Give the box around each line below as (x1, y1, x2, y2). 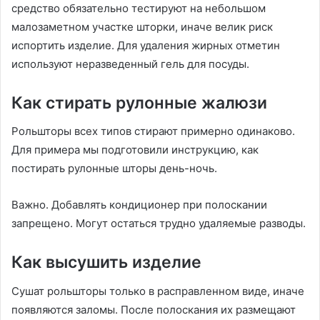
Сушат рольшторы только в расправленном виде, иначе (11, 284, 304, 298)
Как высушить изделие (11, 252, 201, 273)
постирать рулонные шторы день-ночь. (11, 161, 217, 176)
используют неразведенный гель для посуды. (11, 56, 252, 71)
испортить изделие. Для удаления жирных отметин (11, 38, 280, 52)
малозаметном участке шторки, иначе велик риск (11, 19, 273, 34)
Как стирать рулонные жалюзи (11, 92, 267, 113)
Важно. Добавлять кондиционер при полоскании (11, 198, 267, 212)
